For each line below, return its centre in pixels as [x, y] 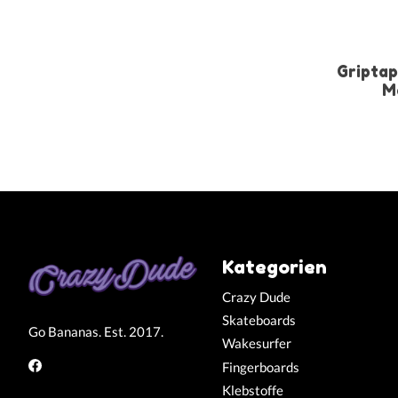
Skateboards [259, 321]
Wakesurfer [256, 344]
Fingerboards [260, 367]
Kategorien [274, 266]
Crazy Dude [256, 298]
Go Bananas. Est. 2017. [96, 331]
